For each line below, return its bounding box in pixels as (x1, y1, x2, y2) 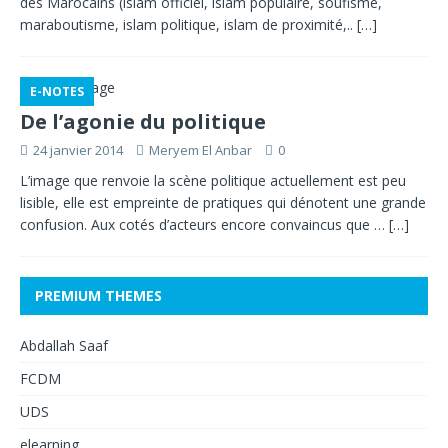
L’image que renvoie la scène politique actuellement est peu (20, 171, 406, 190)
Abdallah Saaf (20, 336, 108, 355)
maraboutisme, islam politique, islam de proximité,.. (20, 15, 357, 34)
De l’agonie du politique (20, 108, 266, 135)
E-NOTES (30, 83, 84, 100)
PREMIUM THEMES (35, 286, 162, 305)
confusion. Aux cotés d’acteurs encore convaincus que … (20, 215, 389, 234)
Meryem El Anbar (149, 141, 252, 159)
